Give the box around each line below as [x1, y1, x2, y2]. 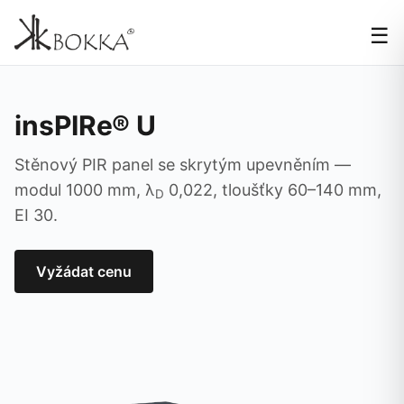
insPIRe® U [14, 109, 156, 142]
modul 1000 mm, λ [14, 180, 155, 199]
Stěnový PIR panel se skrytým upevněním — [14, 155, 351, 174]
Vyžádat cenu [36, 262, 132, 280]
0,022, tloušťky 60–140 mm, [164, 180, 381, 199]
